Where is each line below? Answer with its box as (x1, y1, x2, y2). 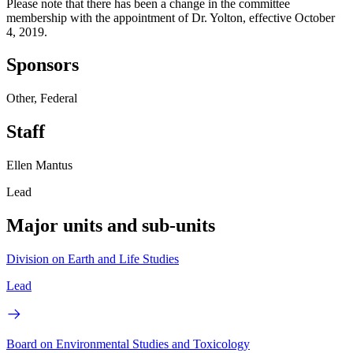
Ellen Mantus (6, 158, 72, 173)
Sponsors (6, 54, 79, 76)
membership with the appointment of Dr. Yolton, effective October (6, 10, 335, 24)
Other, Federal (6, 91, 77, 106)
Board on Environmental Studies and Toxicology (6, 336, 250, 351)
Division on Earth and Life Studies (6, 251, 179, 266)
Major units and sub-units (6, 215, 215, 236)
